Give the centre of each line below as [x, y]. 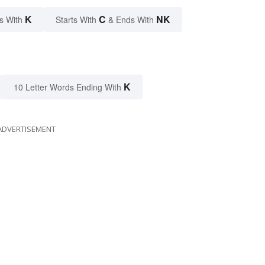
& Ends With [131, 20]
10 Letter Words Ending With [67, 87]
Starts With [77, 20]
